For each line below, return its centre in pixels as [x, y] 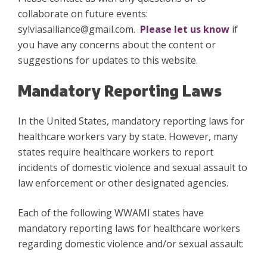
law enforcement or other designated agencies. [123, 183]
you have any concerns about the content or [117, 45]
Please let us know [185, 30]
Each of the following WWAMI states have [111, 213]
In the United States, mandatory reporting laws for [131, 121]
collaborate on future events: [83, 14]
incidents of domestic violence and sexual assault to [133, 168]
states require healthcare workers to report [116, 152]
